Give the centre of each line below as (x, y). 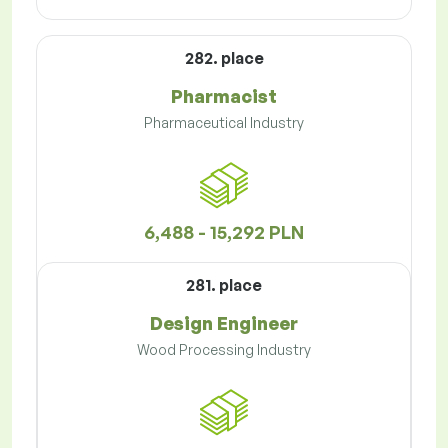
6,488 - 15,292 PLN (224, 232)
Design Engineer (224, 323)
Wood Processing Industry (224, 350)
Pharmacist (224, 96)
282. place (224, 58)
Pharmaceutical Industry (224, 123)
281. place (224, 285)
